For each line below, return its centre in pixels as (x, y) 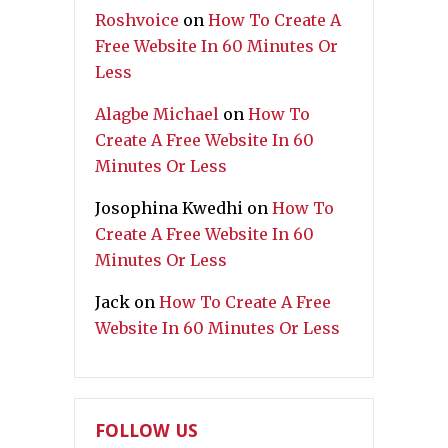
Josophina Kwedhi (169, 207)
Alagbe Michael (157, 113)
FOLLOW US (146, 430)
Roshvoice (137, 19)
